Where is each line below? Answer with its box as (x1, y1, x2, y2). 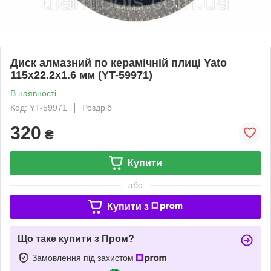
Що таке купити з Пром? (18, 233, 134, 244)
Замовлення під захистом (32, 252, 136, 263)
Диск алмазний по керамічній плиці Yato (10, 56, 227, 69)
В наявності (10, 88, 56, 98)
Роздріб (82, 102, 112, 113)
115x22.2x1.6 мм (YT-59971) (10, 68, 152, 81)
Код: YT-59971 (10, 102, 67, 113)
